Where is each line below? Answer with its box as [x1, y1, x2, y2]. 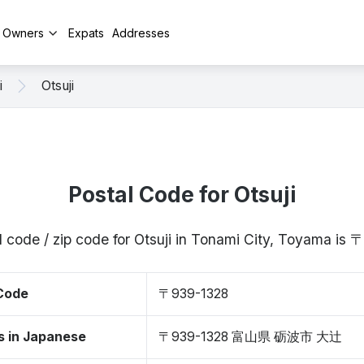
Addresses [112, 25, 170, 40]
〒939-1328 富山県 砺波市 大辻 [158, 329, 342, 344]
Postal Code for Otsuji [67, 182, 297, 207]
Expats [68, 25, 104, 40]
